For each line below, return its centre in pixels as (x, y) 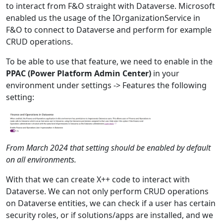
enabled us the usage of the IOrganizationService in (103, 18)
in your (165, 73)
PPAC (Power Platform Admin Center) (79, 73)
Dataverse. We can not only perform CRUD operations (107, 191)
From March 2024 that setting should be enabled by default (108, 147)
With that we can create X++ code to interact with (98, 179)
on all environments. (41, 159)
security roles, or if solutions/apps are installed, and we (110, 215)
